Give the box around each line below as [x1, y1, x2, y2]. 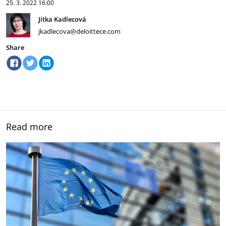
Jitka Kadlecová [38, 15, 86, 24]
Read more [6, 121, 52, 133]
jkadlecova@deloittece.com [38, 27, 121, 36]
